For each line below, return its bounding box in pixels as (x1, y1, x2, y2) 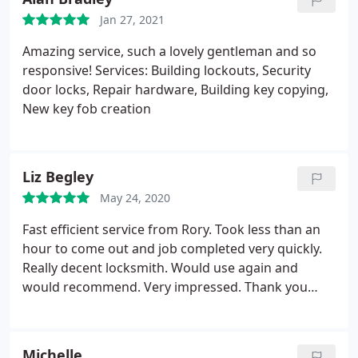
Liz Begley (22, 167, 93, 186)
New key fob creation (22, 100, 151, 117)
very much (22, 297, 86, 315)
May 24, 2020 (100, 190, 170, 205)
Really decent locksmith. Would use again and (22, 259, 298, 276)
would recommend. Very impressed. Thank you (22, 278, 308, 296)
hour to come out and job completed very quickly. (22, 240, 322, 257)
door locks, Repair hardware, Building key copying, (22, 81, 328, 98)
